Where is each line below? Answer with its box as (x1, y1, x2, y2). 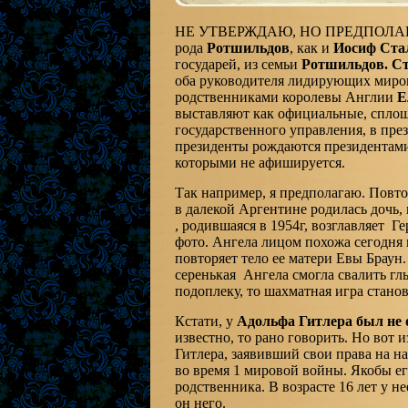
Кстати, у (174, 313, 237, 330)
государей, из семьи (174, 56, 301, 73)
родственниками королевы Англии (174, 89, 397, 106)
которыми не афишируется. (174, 155, 345, 171)
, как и (289, 40, 333, 56)
